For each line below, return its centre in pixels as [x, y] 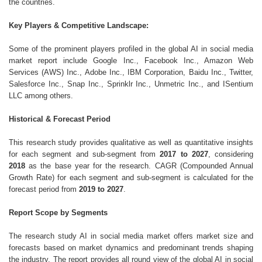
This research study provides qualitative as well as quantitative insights [131, 142]
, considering [231, 154]
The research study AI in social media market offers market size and [131, 236]
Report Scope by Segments [58, 213]
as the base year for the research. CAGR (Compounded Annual [139, 166]
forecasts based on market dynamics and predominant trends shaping [131, 248]
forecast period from [44, 189]
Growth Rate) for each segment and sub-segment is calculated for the [131, 177]
